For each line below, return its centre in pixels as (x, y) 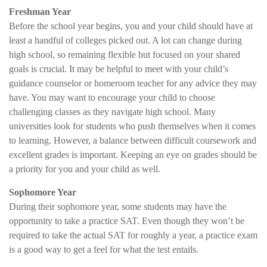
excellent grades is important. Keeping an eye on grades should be (133, 154)
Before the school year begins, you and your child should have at (131, 26)
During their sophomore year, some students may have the (118, 206)
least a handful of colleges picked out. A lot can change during (125, 40)
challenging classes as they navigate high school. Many (112, 111)
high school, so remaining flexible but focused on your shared (125, 54)
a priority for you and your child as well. (85, 169)
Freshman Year (40, 11)
